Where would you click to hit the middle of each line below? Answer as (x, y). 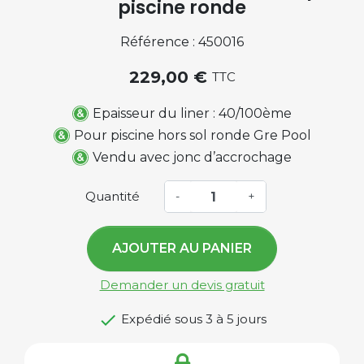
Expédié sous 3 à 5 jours (192, 319)
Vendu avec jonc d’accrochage (192, 158)
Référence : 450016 (182, 41)
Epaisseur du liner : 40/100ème (192, 113)
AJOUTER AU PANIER (182, 249)
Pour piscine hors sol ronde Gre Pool (192, 135)
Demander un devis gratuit (182, 285)
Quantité (112, 197)
